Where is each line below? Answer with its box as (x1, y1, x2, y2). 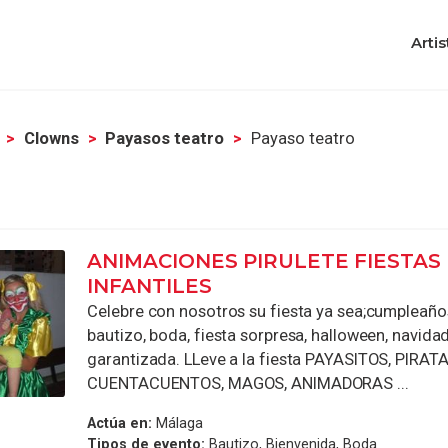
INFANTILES (87, 273, 213, 298)
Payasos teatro (105, 128, 225, 148)
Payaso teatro (251, 128, 356, 148)
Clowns (23, 128, 79, 148)
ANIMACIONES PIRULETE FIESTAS (87, 248, 442, 273)
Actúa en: (87, 415, 153, 432)
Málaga (152, 415, 204, 432)
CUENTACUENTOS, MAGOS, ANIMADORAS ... (87, 373, 409, 393)
